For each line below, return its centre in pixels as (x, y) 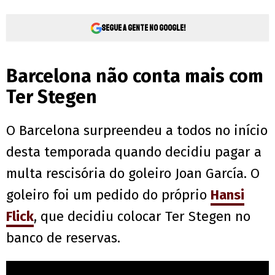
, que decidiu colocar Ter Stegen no (142, 217)
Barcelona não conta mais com (135, 76)
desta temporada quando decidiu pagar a (134, 152)
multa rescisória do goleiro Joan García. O (133, 174)
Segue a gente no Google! (143, 28)
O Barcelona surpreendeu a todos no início (137, 131)
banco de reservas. (63, 238)
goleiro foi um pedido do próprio (108, 195)
